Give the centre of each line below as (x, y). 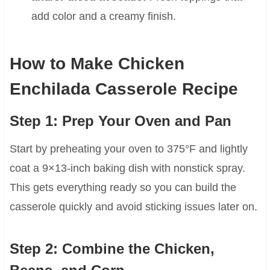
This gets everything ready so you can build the (123, 188)
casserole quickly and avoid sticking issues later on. (133, 207)
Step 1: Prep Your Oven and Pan (120, 121)
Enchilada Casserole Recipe (124, 89)
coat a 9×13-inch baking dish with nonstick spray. (127, 168)
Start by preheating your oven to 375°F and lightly (128, 149)
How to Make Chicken (97, 64)
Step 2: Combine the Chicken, (112, 249)
